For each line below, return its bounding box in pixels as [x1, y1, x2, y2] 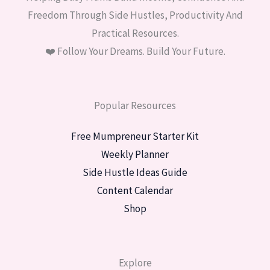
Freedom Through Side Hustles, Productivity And [27, 8, 243, 22]
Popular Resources [94, 98, 176, 112]
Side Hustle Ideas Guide [83, 165, 187, 179]
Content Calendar [97, 183, 173, 197]
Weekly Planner [101, 147, 169, 161]
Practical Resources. [91, 26, 179, 40]
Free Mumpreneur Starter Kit [71, 129, 199, 143]
